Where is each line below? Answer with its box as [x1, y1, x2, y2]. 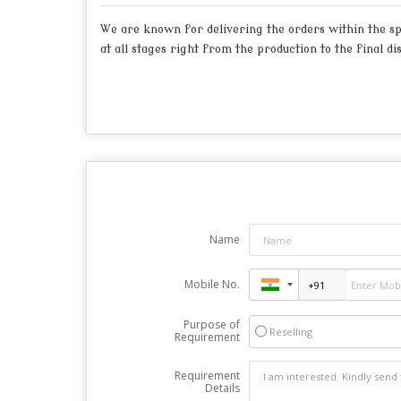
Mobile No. [183, 277, 240, 292]
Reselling [269, 325, 312, 338]
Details [204, 380, 240, 396]
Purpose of [183, 317, 240, 332]
